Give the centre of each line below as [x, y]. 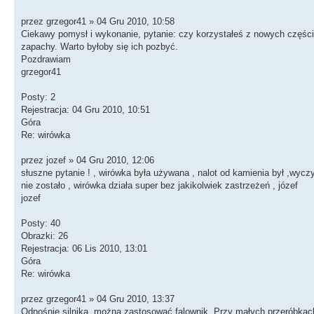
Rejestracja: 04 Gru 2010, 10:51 [86, 109]
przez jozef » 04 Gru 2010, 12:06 [88, 160]
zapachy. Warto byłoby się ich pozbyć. [100, 46]
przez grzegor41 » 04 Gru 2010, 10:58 [98, 21]
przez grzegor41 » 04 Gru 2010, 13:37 [98, 299]
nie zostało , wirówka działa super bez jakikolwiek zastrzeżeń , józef [159, 185]
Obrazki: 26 [45, 235]
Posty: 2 [38, 97]
